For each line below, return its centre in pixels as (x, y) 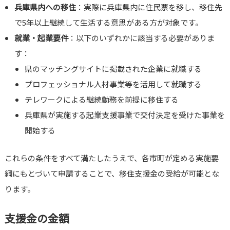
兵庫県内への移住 (45, 7)
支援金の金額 (37, 218)
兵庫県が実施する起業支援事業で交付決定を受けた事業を (124, 115)
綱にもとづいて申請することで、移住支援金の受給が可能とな (112, 174)
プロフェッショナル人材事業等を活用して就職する (113, 84)
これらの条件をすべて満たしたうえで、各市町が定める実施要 (111, 158)
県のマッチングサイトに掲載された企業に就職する (113, 69)
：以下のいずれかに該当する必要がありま (142, 38)
